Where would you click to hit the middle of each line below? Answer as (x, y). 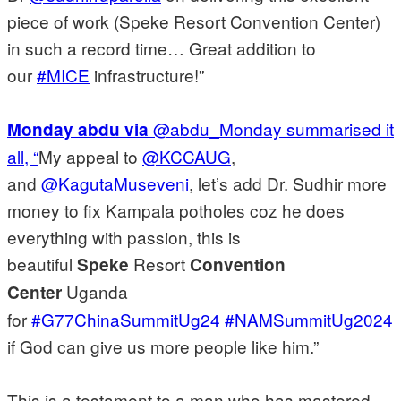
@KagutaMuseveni (115, 183)
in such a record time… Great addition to (162, 47)
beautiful (42, 263)
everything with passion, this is (124, 236)
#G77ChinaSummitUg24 (126, 319)
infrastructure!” (147, 74)
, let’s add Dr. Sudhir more (288, 183)
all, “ (23, 156)
